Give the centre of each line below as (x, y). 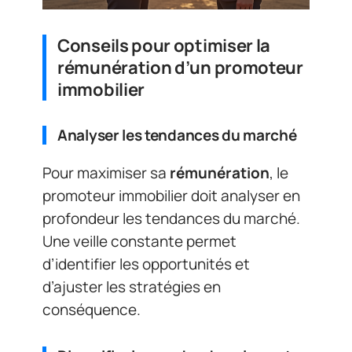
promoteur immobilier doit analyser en (171, 196)
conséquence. (92, 310)
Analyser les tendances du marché (177, 135)
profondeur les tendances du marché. (171, 219)
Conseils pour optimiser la (164, 45)
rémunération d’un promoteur (180, 67)
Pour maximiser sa (106, 173)
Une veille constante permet (139, 242)
